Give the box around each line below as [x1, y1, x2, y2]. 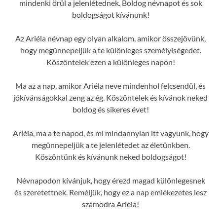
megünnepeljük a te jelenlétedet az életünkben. [31, 140, 190, 149]
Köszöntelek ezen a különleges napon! [46, 57, 175, 67]
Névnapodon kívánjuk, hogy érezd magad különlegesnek [16, 175, 205, 185]
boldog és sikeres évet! [72, 104, 149, 114]
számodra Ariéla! [82, 199, 139, 209]
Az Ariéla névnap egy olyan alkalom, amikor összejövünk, [15, 33, 206, 43]
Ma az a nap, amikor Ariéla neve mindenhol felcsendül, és [15, 80, 206, 90]
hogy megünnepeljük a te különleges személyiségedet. [20, 45, 201, 55]
